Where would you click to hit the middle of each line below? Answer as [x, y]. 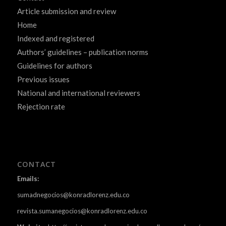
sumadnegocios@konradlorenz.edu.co [73, 194]
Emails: [28, 178]
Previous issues [43, 79]
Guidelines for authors [54, 66]
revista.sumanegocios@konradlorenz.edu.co [82, 211]
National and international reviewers [78, 93]
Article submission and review [66, 11]
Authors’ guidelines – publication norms [82, 52]
